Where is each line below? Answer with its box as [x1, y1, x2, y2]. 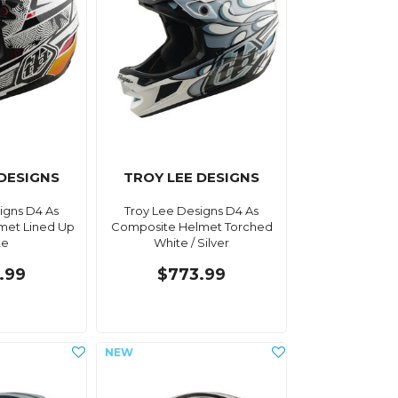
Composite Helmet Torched [110, 219, 273, 234]
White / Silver [154, 235, 230, 250]
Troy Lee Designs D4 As [124, 203, 259, 218]
